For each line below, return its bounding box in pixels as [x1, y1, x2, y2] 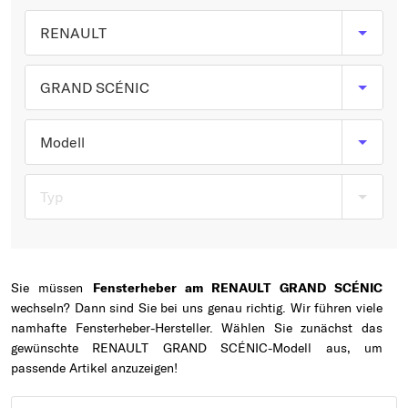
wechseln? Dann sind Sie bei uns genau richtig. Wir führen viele [11, 300, 382, 316]
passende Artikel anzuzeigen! [11, 360, 178, 376]
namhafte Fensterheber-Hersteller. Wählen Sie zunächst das [11, 320, 382, 336]
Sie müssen [11, 280, 93, 296]
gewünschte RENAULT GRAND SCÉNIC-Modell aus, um [11, 340, 382, 356]
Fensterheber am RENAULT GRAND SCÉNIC [92, 280, 383, 296]
